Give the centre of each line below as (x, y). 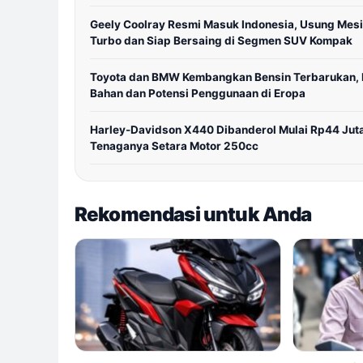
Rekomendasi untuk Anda (193, 215)
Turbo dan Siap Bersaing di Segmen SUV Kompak (221, 41)
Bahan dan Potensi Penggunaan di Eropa (198, 94)
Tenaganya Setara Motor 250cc (174, 146)
